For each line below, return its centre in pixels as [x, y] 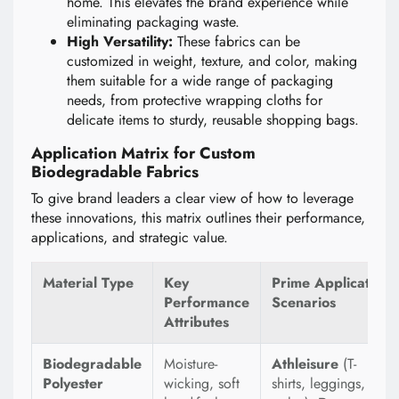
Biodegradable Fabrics [115, 172]
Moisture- [191, 364]
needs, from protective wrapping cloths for [195, 101]
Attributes [196, 322]
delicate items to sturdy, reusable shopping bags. [213, 120]
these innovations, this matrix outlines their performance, [198, 218]
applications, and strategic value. [130, 238]
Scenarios [304, 303]
